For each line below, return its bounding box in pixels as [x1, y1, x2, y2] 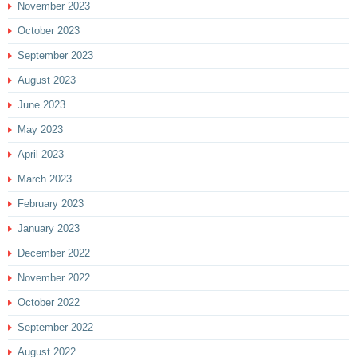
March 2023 [18, 172, 72, 185]
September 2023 [18, 49, 93, 61]
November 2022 [18, 271, 90, 284]
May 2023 [18, 123, 63, 135]
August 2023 [18, 73, 76, 86]
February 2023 [18, 197, 84, 210]
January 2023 [18, 222, 80, 234]
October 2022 [18, 296, 80, 308]
